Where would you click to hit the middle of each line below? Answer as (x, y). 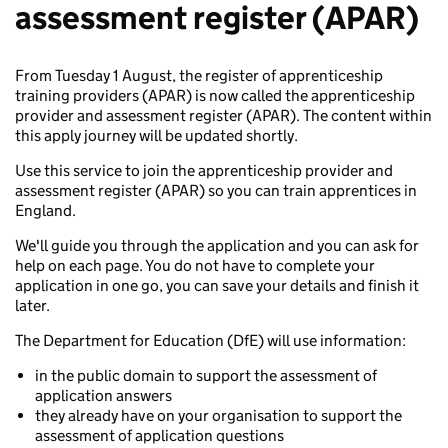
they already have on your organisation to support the (218, 415)
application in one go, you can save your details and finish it (217, 285)
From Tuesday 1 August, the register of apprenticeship (199, 75)
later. (32, 305)
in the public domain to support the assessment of (206, 375)
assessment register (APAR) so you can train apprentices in (216, 190)
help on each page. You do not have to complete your (195, 265)
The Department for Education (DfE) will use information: (210, 340)
